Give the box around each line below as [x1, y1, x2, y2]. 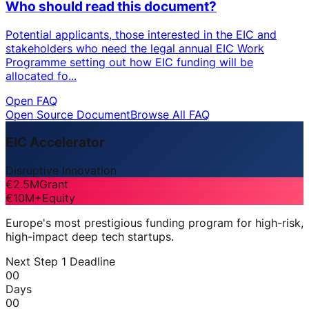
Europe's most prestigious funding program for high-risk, [6, 215, 303, 230]
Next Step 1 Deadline [6, 254, 115, 268]
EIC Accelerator [6, 134, 105, 150]
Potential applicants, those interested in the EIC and [6, 28, 277, 42]
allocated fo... [6, 69, 77, 83]
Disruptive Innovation [6, 163, 117, 177]
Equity [42, 190, 75, 205]
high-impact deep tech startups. [6, 229, 174, 243]
